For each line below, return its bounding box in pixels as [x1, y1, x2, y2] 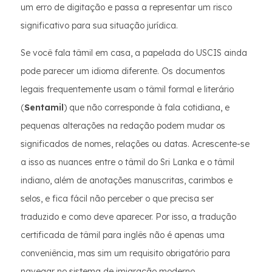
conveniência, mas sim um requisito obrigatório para [21, 248, 230, 259]
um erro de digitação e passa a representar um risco [21, 2, 232, 13]
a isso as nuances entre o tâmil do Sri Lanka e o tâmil [21, 157, 234, 168]
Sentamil [24, 102, 64, 113]
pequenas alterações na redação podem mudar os [21, 120, 225, 131]
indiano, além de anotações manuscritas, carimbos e [21, 175, 233, 186]
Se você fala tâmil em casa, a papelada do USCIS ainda [21, 47, 247, 58]
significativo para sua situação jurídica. [21, 20, 178, 31]
